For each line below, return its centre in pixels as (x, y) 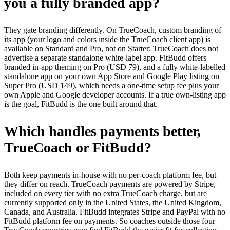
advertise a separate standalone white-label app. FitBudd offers (105, 57)
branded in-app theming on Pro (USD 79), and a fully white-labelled (115, 67)
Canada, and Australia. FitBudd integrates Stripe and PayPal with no (115, 212)
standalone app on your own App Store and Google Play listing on (112, 76)
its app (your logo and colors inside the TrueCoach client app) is (107, 39)
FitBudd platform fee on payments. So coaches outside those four (110, 221)
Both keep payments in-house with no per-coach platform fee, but (110, 175)
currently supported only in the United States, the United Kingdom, (113, 202)
